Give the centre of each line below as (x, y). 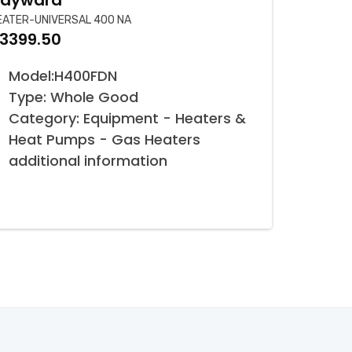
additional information (88, 161)
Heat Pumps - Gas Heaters (104, 139)
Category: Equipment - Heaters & (127, 118)
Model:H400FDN (63, 76)
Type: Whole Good (73, 97)
